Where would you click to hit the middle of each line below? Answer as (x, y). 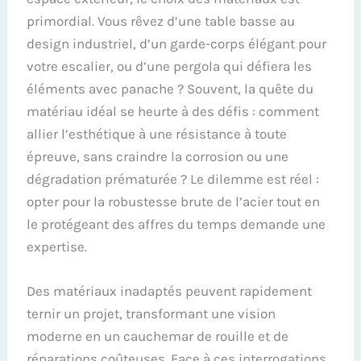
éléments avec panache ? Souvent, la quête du (170, 88)
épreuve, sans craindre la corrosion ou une (158, 156)
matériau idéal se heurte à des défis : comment (173, 111)
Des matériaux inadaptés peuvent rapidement (170, 290)
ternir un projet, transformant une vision (151, 313)
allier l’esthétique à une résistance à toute (157, 133)
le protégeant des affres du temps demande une (176, 224)
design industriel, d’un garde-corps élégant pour (177, 43)
